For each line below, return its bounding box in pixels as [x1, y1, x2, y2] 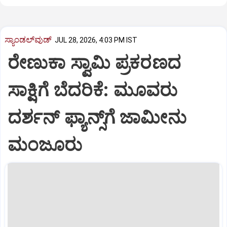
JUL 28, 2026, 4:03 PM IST [55, 36, 137, 45]
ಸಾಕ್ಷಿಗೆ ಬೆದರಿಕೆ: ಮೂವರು [8, 79, 177, 101]
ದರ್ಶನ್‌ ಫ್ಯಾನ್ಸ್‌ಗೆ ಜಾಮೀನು [8, 106, 186, 128]
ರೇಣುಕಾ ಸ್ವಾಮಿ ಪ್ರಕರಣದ [8, 52, 181, 73]
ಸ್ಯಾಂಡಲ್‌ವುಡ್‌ [5, 34, 52, 45]
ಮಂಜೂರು [8, 134, 83, 156]
